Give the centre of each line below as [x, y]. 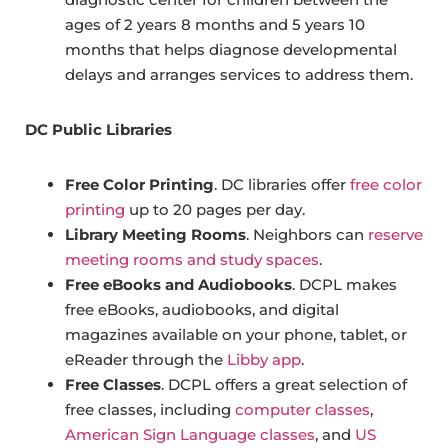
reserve [395, 235]
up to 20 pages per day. [215, 210]
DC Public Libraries [98, 130]
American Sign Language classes [190, 435]
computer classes [302, 410]
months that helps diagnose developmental [231, 50]
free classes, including [150, 410]
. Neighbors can [307, 235]
